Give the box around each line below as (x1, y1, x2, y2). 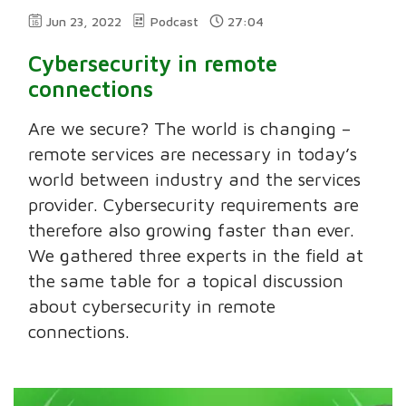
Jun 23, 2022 (46, 13, 122, 29)
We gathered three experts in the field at (28, 244, 364, 266)
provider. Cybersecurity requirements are (28, 193, 360, 215)
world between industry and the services (28, 168, 362, 189)
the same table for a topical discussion (28, 269, 344, 291)
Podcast (150, 13, 199, 29)
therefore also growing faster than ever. (28, 218, 355, 240)
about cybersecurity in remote (28, 295, 276, 316)
